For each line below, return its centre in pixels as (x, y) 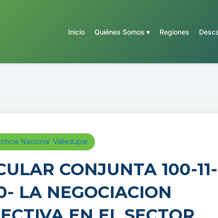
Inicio (76, 32)
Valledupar (71, 142)
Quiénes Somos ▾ (122, 32)
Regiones (174, 32)
